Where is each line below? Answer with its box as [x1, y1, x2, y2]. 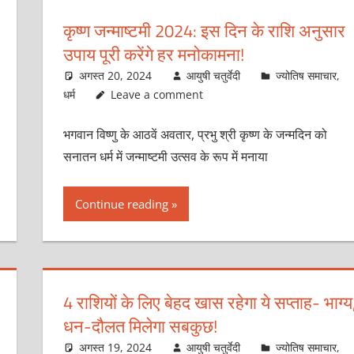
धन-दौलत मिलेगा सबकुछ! [62, 312, 217, 340]
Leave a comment [110, 86, 203, 102]
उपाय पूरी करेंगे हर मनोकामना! [62, 40, 244, 68]
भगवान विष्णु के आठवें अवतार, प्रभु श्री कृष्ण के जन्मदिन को [62, 125, 327, 143]
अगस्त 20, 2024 [78, 67, 152, 83]
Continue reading [74, 195, 168, 212]
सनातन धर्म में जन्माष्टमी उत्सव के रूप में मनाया [62, 147, 268, 165]
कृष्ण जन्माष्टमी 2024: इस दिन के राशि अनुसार [62, 17, 345, 44]
